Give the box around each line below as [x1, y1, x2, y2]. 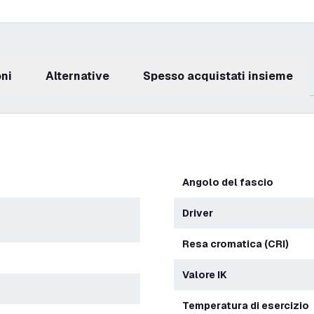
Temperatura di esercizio [189, 299, 309, 312]
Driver [189, 207, 213, 219]
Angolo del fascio [189, 176, 273, 189]
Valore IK [189, 268, 227, 281]
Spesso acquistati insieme [151, 69, 293, 83]
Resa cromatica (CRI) [189, 238, 289, 250]
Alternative [54, 69, 109, 83]
